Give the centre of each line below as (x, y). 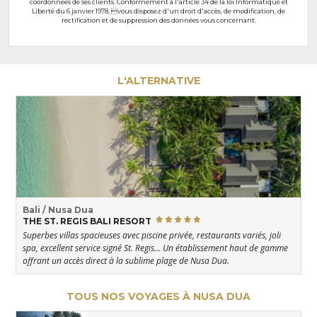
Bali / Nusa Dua (58, 209)
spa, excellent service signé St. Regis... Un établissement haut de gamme (155, 248)
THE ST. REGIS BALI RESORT (88, 221)
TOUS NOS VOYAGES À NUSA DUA (158, 297)
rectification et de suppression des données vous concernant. (158, 21)
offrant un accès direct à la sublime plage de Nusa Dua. (126, 261)
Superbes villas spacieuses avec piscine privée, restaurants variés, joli (152, 236)
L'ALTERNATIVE (158, 81)
